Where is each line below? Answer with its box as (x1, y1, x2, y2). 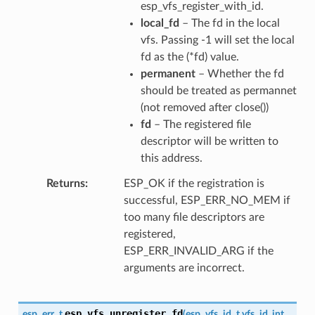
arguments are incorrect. (123, 262, 245, 274)
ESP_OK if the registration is (123, 177, 264, 189)
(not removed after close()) (140, 101, 269, 113)
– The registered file (150, 118, 251, 130)
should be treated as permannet (140, 84, 297, 96)
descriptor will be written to (140, 135, 278, 147)
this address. (140, 152, 202, 164)
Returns (46, 177, 85, 189)
